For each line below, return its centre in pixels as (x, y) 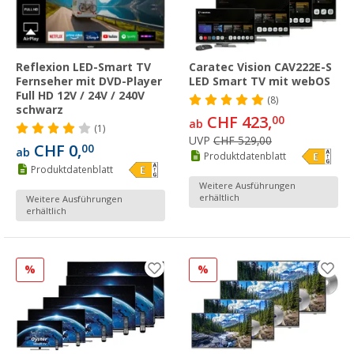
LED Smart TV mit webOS (260, 82)
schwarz (40, 110)
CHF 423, (237, 123)
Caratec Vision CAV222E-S (260, 68)
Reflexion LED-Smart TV (83, 68)
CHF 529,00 (243, 141)
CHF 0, (56, 151)
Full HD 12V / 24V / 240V (80, 96)
